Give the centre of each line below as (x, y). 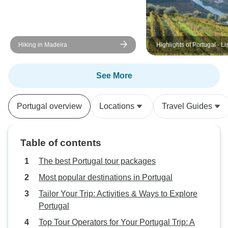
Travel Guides (187, 106)
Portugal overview (49, 106)
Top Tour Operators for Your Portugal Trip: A (117, 222)
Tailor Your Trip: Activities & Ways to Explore (118, 194)
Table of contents (61, 143)
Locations (117, 106)
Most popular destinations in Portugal (106, 177)
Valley (165, 63)
